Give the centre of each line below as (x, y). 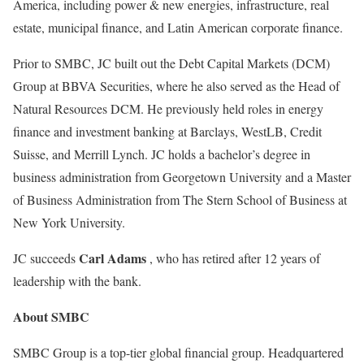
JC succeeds (46, 258)
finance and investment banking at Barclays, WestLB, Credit (167, 131)
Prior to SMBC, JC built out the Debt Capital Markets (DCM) (171, 63)
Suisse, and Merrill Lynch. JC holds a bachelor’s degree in (162, 154)
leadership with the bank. (77, 281)
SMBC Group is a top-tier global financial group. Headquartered (178, 352)
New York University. (69, 222)
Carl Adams (113, 258)
